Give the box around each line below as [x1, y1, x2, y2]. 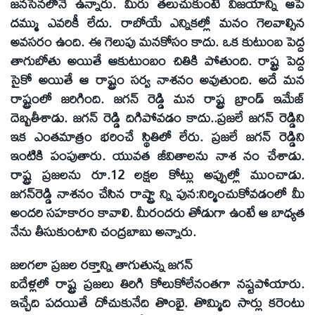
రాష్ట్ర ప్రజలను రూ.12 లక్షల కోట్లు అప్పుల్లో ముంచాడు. [11, 161, 304, 187]
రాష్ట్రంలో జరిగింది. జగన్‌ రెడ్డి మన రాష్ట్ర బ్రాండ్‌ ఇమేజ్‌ [11, 85, 304, 111]
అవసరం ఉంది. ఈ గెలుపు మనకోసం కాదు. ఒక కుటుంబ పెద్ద [11, 28, 304, 54]
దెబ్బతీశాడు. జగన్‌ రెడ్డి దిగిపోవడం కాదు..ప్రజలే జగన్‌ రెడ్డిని [11, 104, 304, 130]
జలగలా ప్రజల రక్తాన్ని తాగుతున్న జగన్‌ [11, 251, 193, 277]
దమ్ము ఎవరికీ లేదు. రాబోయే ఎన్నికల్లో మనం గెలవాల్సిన [11, 9, 304, 35]
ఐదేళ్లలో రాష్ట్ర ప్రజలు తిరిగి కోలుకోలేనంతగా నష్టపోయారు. [11, 270, 304, 296]
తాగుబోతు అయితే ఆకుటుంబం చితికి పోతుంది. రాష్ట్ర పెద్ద [11, 47, 304, 73]
